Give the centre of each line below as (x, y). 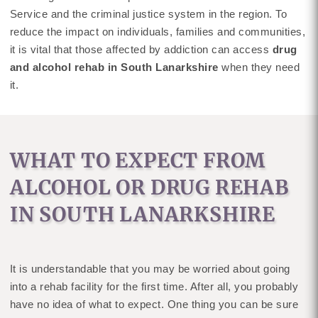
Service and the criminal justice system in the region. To (148, 14)
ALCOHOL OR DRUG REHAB (149, 187)
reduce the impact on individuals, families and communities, (158, 32)
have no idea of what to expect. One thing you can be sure (154, 304)
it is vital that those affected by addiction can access (141, 49)
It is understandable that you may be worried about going (150, 269)
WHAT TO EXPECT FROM (138, 160)
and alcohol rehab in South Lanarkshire (114, 67)
